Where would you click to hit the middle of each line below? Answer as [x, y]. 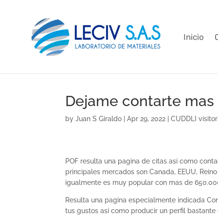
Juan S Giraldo [99, 119]
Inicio [194, 37]
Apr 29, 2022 [146, 119]
